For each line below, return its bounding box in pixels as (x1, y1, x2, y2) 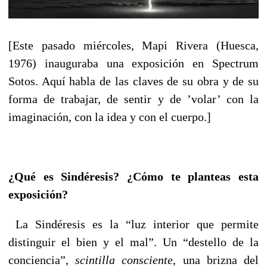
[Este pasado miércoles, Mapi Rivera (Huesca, (8, 38, 259, 52)
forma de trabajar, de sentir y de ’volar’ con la (8, 92, 259, 105)
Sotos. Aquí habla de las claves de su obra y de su (8, 74, 259, 88)
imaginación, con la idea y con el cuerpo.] (8, 110, 211, 123)
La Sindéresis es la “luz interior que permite (15, 217, 259, 231)
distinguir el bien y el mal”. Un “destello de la (8, 235, 259, 249)
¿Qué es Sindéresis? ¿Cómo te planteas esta (8, 169, 259, 183)
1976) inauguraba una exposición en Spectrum (8, 56, 259, 70)
